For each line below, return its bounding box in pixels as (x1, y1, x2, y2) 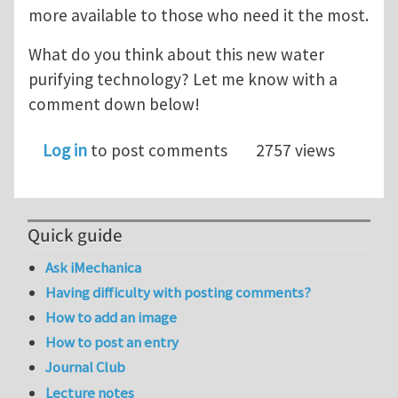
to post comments (87, 139, 227, 162)
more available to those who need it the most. (28, 4, 369, 27)
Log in (43, 139, 87, 162)
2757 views (256, 139, 335, 162)
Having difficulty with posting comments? (45, 282, 312, 302)
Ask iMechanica (45, 257, 142, 277)
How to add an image (45, 306, 178, 327)
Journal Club (45, 357, 126, 378)
